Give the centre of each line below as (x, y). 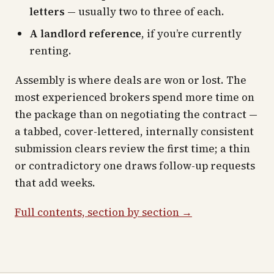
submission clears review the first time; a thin (132, 149)
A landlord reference (85, 34)
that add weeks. (55, 183)
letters (47, 12)
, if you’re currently (191, 34)
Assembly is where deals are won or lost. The (131, 80)
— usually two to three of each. (145, 12)
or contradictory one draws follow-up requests (135, 166)
